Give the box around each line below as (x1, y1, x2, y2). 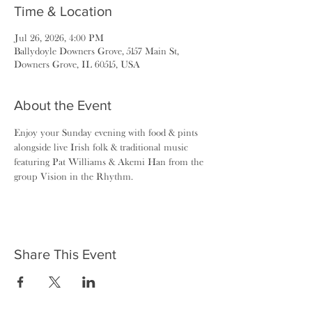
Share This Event (14, 247, 116, 262)
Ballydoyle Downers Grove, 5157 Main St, (14, 45, 179, 56)
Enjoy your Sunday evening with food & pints (14, 127, 201, 138)
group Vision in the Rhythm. (14, 171, 133, 182)
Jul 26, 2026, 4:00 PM (14, 32, 104, 43)
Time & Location (14, 3, 112, 19)
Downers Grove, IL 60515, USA (14, 58, 140, 70)
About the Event (14, 97, 111, 113)
